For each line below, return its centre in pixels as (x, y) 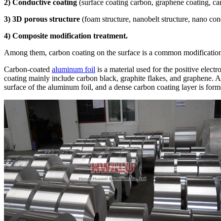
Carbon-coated (28, 69)
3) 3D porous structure (42, 19)
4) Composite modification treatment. (66, 36)
